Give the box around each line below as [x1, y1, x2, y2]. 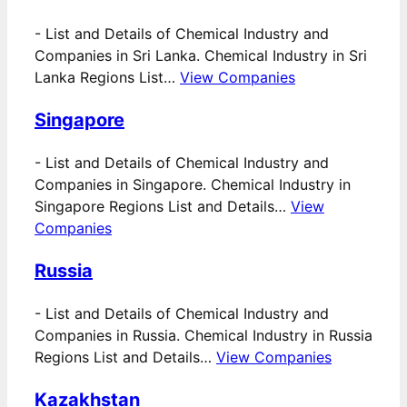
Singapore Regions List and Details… [35, 197, 291, 216]
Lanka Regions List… [35, 68, 180, 87]
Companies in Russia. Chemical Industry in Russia [35, 326, 372, 345]
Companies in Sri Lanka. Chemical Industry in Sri [35, 46, 367, 65]
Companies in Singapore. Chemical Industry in [35, 175, 351, 194]
